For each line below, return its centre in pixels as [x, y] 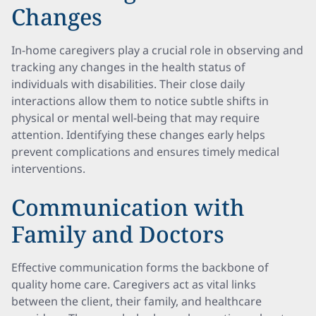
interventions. [48, 169]
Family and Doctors [118, 234]
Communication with [128, 207]
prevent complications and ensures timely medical [145, 152]
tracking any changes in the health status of [128, 67]
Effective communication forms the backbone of [140, 267]
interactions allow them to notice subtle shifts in [140, 101]
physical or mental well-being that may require [135, 118]
